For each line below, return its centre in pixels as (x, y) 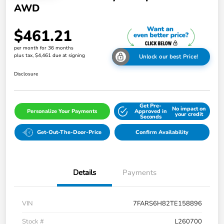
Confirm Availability (162, 132)
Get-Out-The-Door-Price (69, 132)
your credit (189, 114)
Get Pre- (151, 106)
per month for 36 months (44, 48)
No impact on (189, 108)
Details (84, 173)
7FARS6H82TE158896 (167, 204)
